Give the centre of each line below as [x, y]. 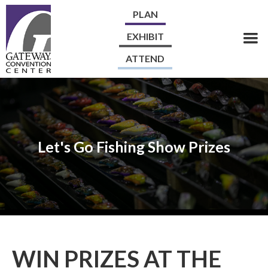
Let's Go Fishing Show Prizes [134, 147]
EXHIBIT [145, 36]
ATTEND [145, 58]
